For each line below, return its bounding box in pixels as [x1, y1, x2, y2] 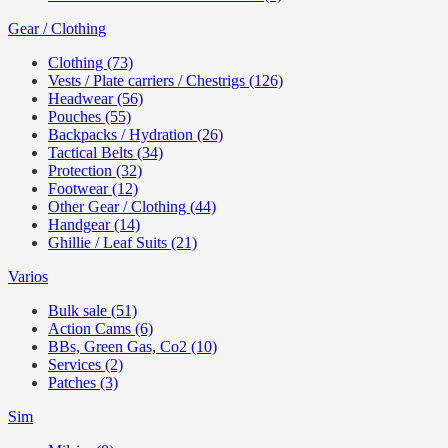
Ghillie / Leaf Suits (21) [48, 234, 197, 251]
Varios [8, 268, 48, 285]
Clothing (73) [48, 54, 133, 71]
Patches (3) [48, 374, 118, 391]
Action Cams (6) [48, 320, 153, 337]
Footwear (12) [48, 180, 138, 197]
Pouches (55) [48, 108, 131, 125]
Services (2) [48, 356, 123, 373]
